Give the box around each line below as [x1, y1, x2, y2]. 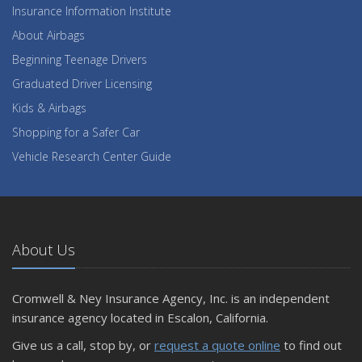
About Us [12, 239, 75, 259]
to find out [280, 336, 342, 353]
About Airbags [12, 27, 85, 43]
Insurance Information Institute [12, 2, 171, 19]
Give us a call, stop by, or [12, 336, 154, 353]
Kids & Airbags [12, 99, 86, 116]
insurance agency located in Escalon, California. [12, 309, 268, 326]
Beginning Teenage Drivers [12, 51, 147, 67]
